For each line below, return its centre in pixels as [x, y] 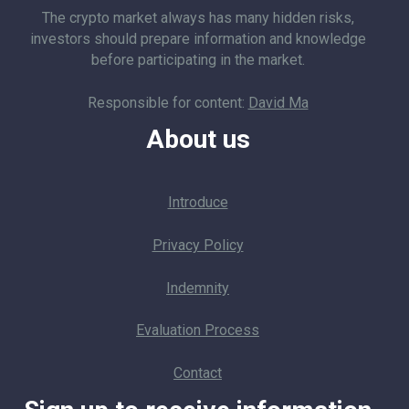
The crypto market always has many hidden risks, [198, 18]
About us [198, 140]
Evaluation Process [198, 330]
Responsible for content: [168, 102]
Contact [198, 372]
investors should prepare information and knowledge [198, 39]
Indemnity [198, 288]
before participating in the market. [198, 60]
